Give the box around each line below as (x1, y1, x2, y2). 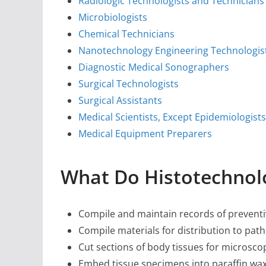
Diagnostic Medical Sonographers (78, 61, 229, 74)
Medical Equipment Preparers (78, 127, 212, 141)
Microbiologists (78, 11, 147, 24)
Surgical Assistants (78, 94, 162, 107)
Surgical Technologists (78, 77, 179, 91)
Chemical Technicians (78, 27, 175, 41)
